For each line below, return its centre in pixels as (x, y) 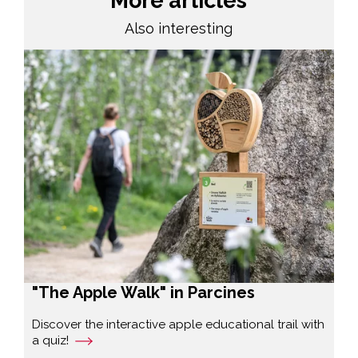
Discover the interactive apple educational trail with (178, 324)
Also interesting (179, 28)
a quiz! (50, 340)
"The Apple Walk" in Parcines (143, 292)
